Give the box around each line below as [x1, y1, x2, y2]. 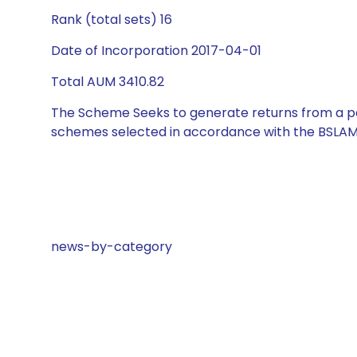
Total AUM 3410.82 [51, 73, 164, 91]
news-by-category [51, 237, 172, 256]
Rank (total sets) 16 [51, 10, 172, 29]
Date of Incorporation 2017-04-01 [51, 41, 261, 60]
